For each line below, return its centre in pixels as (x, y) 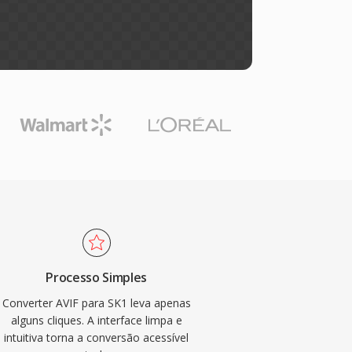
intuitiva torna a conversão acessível (97, 337)
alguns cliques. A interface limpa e (96, 320)
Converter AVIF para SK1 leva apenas (96, 303)
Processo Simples (97, 277)
